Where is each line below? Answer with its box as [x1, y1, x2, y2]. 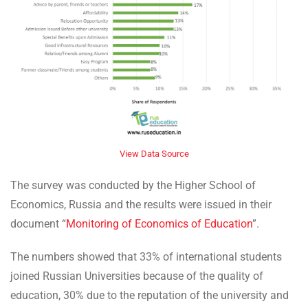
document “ [10, 217, 66, 231]
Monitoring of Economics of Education [66, 217, 252, 231]
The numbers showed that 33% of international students [10, 250, 282, 264]
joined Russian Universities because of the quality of [10, 269, 263, 283]
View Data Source [119, 148, 189, 159]
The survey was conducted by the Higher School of [10, 179, 256, 192]
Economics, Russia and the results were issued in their [10, 198, 272, 212]
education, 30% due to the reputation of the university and [10, 289, 289, 302]
